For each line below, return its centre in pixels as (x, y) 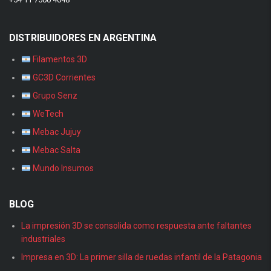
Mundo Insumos (62, 168)
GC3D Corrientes (63, 78)
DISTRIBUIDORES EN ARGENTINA (83, 38)
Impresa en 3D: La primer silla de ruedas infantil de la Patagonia (142, 257)
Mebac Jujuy (56, 132)
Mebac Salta (55, 150)
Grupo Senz (54, 96)
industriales (43, 239)
